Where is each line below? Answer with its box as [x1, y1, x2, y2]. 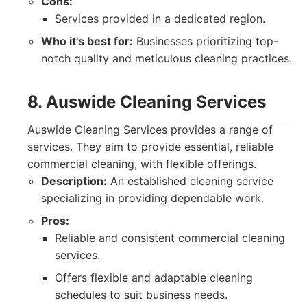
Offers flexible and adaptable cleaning [55, 271, 253, 284]
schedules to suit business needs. [55, 288, 228, 302]
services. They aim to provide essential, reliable [27, 140, 273, 153]
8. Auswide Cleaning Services [27, 92, 266, 112]
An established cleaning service [107, 174, 273, 188]
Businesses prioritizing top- [133, 34, 278, 48]
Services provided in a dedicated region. [55, 12, 265, 25]
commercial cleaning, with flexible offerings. [27, 157, 256, 171]
